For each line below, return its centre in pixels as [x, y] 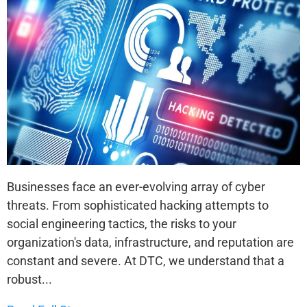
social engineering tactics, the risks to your [122, 223]
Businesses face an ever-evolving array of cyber [136, 186]
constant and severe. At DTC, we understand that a [146, 260]
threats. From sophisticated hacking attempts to [138, 205]
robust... [29, 279]
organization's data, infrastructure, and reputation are [150, 242]
